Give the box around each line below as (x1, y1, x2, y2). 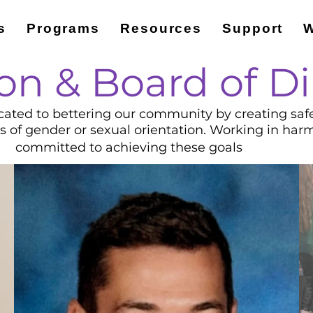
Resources (120, 21, 203, 36)
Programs (26, 21, 101, 36)
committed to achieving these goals (15, 140, 242, 155)
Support (222, 21, 284, 36)
